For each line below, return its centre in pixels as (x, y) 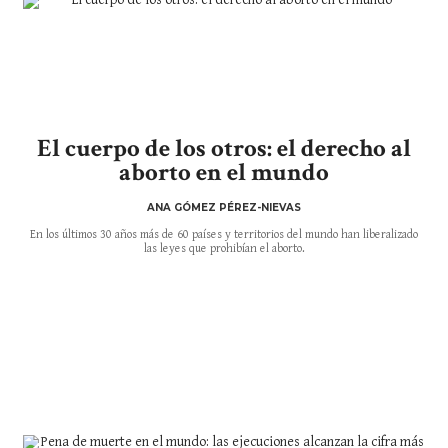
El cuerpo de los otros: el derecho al (224, 148)
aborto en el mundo (224, 172)
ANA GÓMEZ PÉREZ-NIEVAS (224, 207)
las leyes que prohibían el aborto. (224, 248)
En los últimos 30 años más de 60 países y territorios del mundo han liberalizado (224, 234)
